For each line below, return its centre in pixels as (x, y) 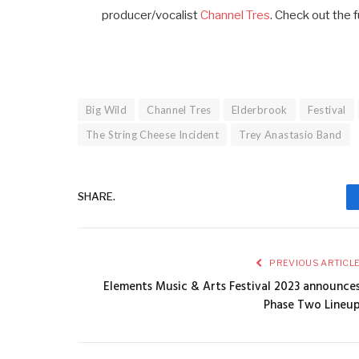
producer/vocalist (151, 15)
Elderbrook (259, 109)
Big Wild (107, 109)
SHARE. (97, 197)
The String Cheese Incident (153, 134)
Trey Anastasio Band (290, 134)
